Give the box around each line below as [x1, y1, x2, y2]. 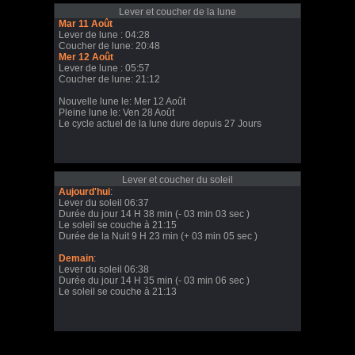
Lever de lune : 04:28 [59, 29, 150, 40]
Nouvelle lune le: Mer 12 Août [59, 96, 185, 107]
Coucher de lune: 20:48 [59, 40, 160, 52]
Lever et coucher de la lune [119, 6, 236, 17]
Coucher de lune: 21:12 [59, 74, 160, 85]
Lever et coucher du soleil [122, 174, 233, 185]
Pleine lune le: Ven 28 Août [59, 107, 174, 118]
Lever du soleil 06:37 [59, 197, 149, 208]
